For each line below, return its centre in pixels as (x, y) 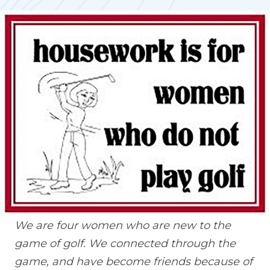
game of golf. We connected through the (125, 244)
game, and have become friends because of (133, 262)
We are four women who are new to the (123, 226)
